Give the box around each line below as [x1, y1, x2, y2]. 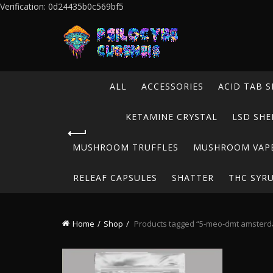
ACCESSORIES [141, 80, 204, 92]
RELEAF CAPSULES [73, 172, 157, 183]
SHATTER [171, 172, 214, 183]
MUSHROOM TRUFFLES [73, 141, 179, 153]
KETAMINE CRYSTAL [126, 111, 218, 122]
